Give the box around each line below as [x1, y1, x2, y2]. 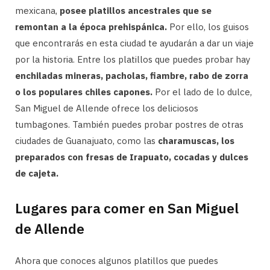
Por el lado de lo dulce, [152, 86, 252, 98]
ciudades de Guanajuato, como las [15, 134, 158, 146]
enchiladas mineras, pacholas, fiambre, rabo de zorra [15, 69, 248, 81]
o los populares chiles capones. [15, 86, 152, 98]
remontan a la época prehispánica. [15, 20, 167, 33]
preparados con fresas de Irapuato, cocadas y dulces [15, 151, 248, 163]
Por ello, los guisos [167, 20, 249, 33]
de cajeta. [15, 167, 58, 179]
